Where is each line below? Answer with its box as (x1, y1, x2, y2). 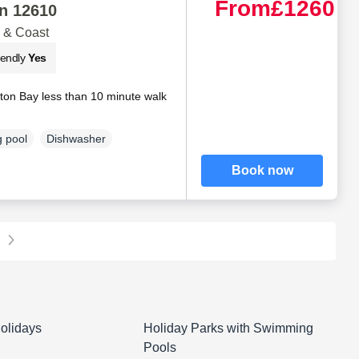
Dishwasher (46, 131, 106, 145)
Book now (231, 163, 293, 177)
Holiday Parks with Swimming (143, 321, 314, 335)
